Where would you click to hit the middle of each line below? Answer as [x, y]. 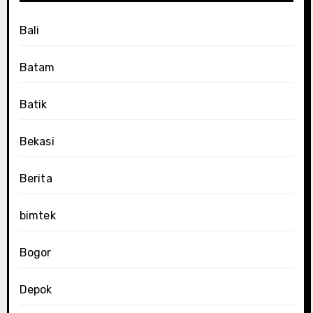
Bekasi [37, 141]
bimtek [37, 215]
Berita [36, 178]
